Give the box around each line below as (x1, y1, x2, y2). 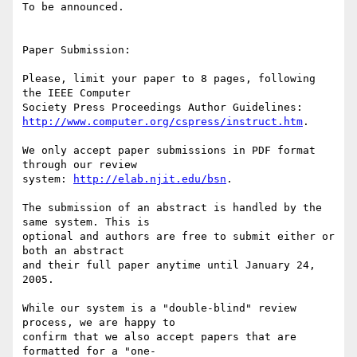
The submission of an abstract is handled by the (22, 202, 322, 214)
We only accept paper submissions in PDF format (22, 144, 316, 157)
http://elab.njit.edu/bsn (73, 173, 226, 186)
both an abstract (22, 245, 131, 257)
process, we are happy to (22, 316, 182, 329)
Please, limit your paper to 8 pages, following (22, 73, 316, 85)
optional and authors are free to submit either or (22, 230, 335, 243)
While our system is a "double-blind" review (22, 302, 296, 315)
